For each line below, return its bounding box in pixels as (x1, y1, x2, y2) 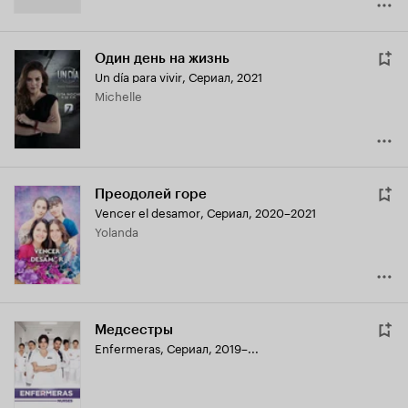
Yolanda (101, 221, 138, 240)
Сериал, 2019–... (167, 338, 259, 357)
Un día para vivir (95, 66, 182, 86)
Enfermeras (95, 338, 160, 357)
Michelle (105, 86, 142, 105)
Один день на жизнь (95, 50, 229, 67)
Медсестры (95, 321, 173, 339)
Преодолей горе (95, 186, 207, 203)
